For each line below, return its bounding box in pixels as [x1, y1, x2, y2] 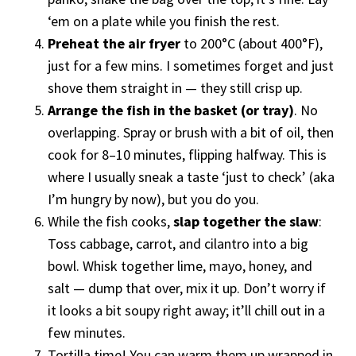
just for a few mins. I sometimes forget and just [48, 56, 334, 75]
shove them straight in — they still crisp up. [48, 78, 303, 97]
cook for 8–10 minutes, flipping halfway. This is [48, 145, 327, 164]
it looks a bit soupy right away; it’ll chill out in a [48, 300, 325, 319]
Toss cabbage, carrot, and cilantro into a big [48, 234, 308, 253]
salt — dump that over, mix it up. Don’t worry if [48, 278, 326, 297]
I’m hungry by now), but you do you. [48, 189, 259, 208]
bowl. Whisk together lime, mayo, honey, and [48, 256, 312, 275]
